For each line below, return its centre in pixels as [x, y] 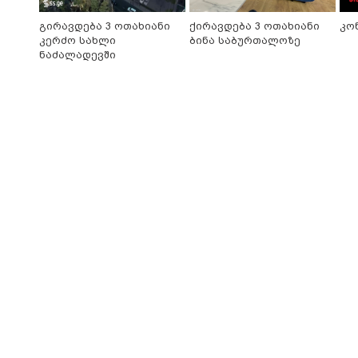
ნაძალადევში [78, 55]
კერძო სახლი [78, 41]
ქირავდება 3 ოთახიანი [255, 26]
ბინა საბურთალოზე [245, 41]
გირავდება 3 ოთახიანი [105, 26]
